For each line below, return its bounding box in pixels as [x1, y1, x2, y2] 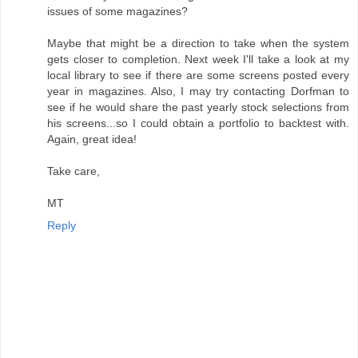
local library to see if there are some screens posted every [47, 69, 349, 82]
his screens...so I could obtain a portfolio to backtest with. [47, 117, 349, 130]
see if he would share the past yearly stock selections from [47, 101, 349, 114]
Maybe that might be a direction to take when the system [47, 37, 349, 50]
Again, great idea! [47, 133, 137, 146]
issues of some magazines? [47, 5, 188, 18]
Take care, [47, 165, 100, 178]
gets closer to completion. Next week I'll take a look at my [47, 53, 349, 66]
